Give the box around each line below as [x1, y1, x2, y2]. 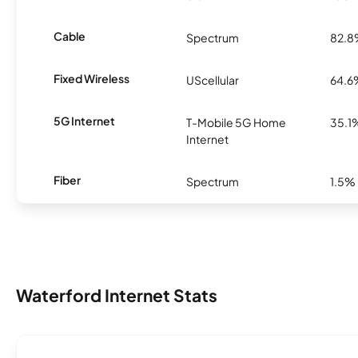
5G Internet [54, 113, 116, 128]
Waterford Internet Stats [16, 284, 217, 307]
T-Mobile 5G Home [186, 114, 286, 129]
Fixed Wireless [54, 70, 130, 86]
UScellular [186, 72, 239, 87]
